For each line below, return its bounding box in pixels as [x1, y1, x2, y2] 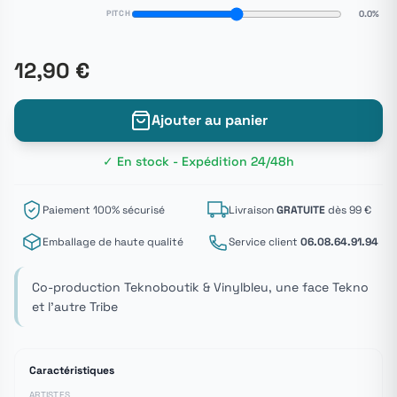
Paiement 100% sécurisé [43, 202, 165, 217]
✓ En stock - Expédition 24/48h [103, 153, 294, 169]
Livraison [229, 202, 276, 217]
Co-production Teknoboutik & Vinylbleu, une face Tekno [32, 279, 369, 295]
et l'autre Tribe [32, 299, 118, 315]
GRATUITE [276, 202, 325, 217]
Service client [229, 234, 300, 249]
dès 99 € [325, 202, 371, 217]
